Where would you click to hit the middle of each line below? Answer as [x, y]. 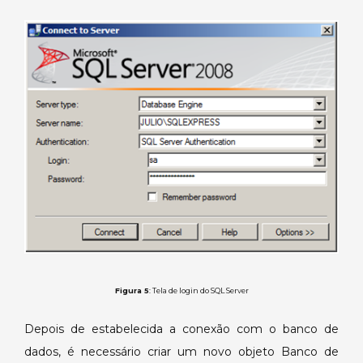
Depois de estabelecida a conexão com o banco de [181, 329]
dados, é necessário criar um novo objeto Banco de [181, 352]
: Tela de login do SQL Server [199, 291]
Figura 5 [132, 291]
